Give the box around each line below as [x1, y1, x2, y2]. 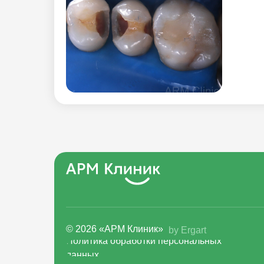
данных [66, 250, 99, 260]
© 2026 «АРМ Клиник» [66, 224, 163, 234]
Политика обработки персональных [66, 236, 222, 246]
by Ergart [169, 225, 206, 235]
